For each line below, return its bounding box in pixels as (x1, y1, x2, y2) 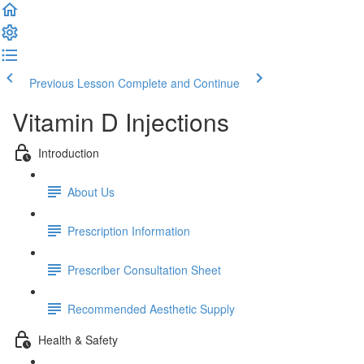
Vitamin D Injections (12, 104, 229, 139)
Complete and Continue (118, 75, 240, 91)
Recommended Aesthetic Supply (67, 300, 235, 317)
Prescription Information (67, 222, 190, 239)
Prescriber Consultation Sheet (67, 261, 221, 278)
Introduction (38, 144, 99, 161)
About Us (67, 183, 115, 200)
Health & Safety (38, 331, 118, 348)
